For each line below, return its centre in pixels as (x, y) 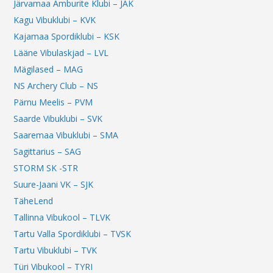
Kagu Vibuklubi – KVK (55, 20)
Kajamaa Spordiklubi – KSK (67, 37)
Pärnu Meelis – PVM (53, 102)
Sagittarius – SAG (48, 152)
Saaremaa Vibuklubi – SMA (66, 135)
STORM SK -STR (46, 168)
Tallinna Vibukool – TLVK (62, 218)
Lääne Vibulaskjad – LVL (61, 53)
